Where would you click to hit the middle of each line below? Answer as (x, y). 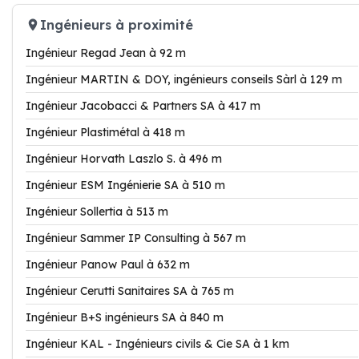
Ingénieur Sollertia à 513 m (97, 212)
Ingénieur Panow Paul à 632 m (108, 264)
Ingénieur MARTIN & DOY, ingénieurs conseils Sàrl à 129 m (184, 79)
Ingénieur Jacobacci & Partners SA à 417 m (143, 106)
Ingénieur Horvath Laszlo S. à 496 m (124, 159)
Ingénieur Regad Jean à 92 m (106, 53)
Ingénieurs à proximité (117, 24)
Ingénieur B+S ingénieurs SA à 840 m (125, 317)
